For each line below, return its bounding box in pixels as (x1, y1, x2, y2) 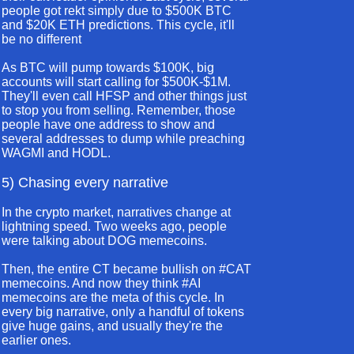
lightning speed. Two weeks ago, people (2, 220, 227, 233)
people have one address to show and (2, 118, 215, 131)
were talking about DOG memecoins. (2, 234, 207, 247)
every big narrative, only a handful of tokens (2, 305, 244, 318)
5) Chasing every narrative (2, 175, 168, 190)
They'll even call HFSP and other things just (2, 89, 247, 103)
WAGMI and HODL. (2, 146, 111, 160)
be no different (2, 32, 81, 46)
